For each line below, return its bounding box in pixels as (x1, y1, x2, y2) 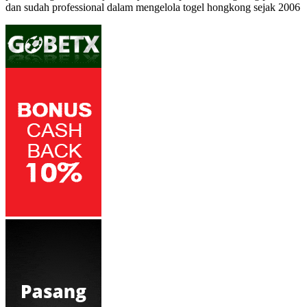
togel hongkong (183, 1, 251, 14)
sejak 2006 (251, 1, 300, 14)
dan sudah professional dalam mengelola (5, 1, 183, 14)
